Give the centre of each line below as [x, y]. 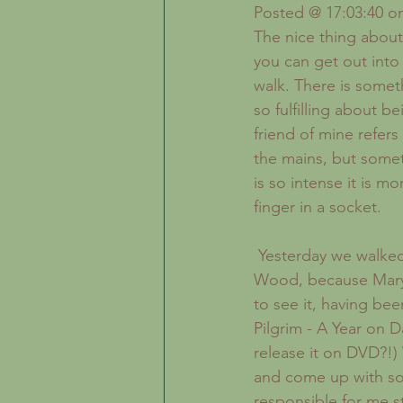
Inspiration [229, 10]
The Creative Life [343, 10]
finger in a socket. [318, 207]
